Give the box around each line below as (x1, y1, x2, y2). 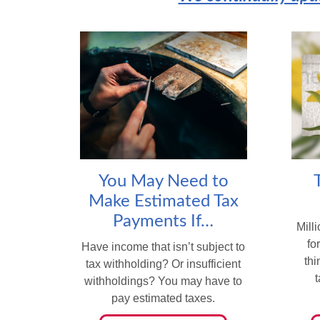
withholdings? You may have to (84, 275, 243, 288)
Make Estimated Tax (88, 193, 239, 211)
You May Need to (98, 173, 229, 191)
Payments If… (113, 213, 214, 231)
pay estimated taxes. (111, 292, 216, 305)
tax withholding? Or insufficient (86, 258, 241, 271)
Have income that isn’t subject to (81, 241, 246, 254)
